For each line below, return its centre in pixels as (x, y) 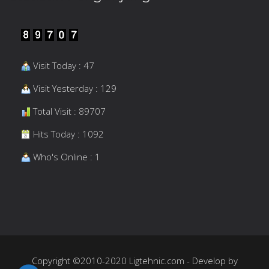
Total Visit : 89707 (68, 111)
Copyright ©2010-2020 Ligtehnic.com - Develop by (134, 261)
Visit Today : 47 (62, 65)
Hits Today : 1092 (67, 134)
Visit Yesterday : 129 (74, 88)
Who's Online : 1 (65, 156)
